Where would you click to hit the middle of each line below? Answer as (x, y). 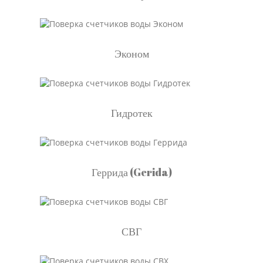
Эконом (131, 53)
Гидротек (131, 113)
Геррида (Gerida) (131, 172)
